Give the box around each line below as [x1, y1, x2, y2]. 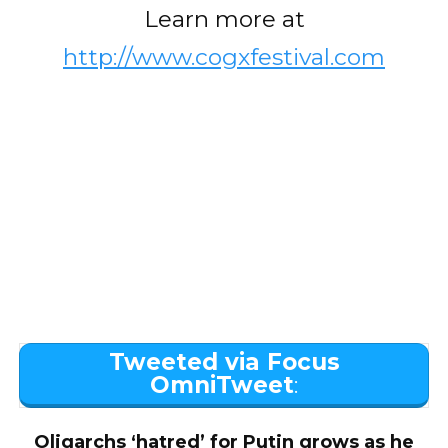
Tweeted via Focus [108, 348, 340, 377]
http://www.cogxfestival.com [63, 43, 385, 72]
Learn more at [143, 5, 305, 34]
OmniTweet [150, 371, 294, 400]
